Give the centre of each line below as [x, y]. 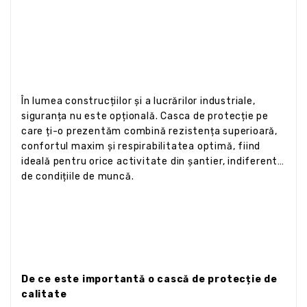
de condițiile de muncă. [78, 176]
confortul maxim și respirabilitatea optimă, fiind [141, 146]
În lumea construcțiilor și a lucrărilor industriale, [138, 101]
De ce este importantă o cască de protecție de [149, 279]
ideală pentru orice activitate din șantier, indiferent [150, 161]
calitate [44, 294]
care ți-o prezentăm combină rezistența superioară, [149, 131]
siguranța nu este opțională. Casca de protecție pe [145, 116]
